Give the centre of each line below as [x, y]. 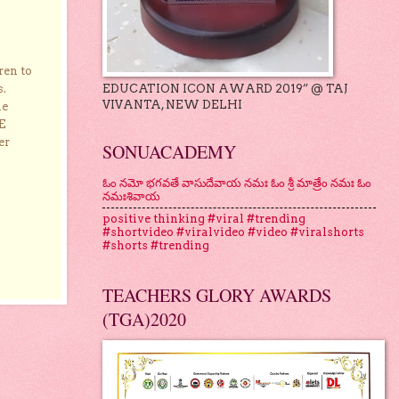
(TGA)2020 [144, 319]
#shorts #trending [155, 246]
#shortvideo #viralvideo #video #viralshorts [233, 232]
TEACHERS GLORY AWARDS [216, 295]
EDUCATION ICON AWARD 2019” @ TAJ [225, 88]
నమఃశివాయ [131, 197]
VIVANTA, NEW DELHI [172, 104]
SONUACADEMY [169, 151]
